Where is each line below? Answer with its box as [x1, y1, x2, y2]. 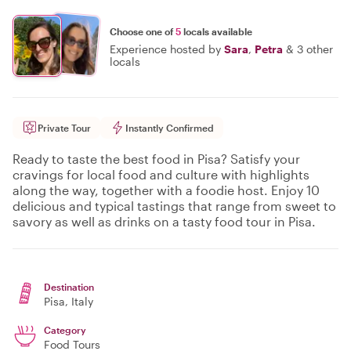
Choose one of [110, 25, 175, 37]
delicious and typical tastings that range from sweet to [13, 198, 336, 213]
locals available [181, 25, 252, 37]
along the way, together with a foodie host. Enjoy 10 [13, 183, 320, 197]
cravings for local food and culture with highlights [13, 167, 309, 182]
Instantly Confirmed [125, 122, 214, 133]
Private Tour [38, 122, 91, 133]
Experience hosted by [110, 42, 221, 56]
